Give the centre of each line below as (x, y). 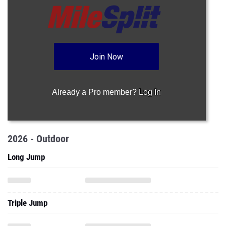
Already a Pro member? (96, 92)
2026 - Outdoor (38, 139)
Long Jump (26, 157)
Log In (150, 92)
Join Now (107, 57)
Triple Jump (27, 203)
